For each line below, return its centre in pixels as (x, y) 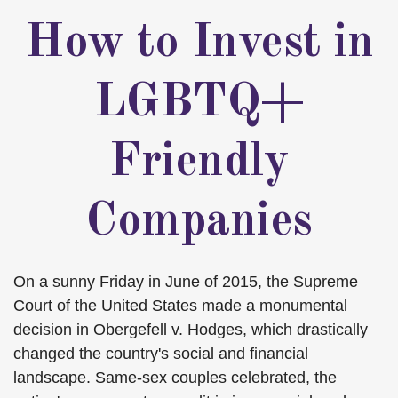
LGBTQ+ (199, 103)
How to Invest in (199, 44)
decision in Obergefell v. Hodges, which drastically (191, 330)
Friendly (199, 163)
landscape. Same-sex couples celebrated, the (175, 378)
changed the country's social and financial (161, 354)
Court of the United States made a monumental (180, 306)
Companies (199, 222)
